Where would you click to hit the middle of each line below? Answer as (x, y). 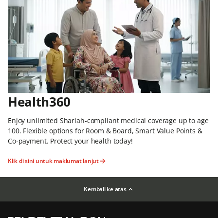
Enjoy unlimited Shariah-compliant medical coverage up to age (108, 121)
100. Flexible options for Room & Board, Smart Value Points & (105, 131)
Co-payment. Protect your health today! (70, 141)
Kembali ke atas (105, 189)
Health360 (39, 102)
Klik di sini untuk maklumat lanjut (53, 161)
